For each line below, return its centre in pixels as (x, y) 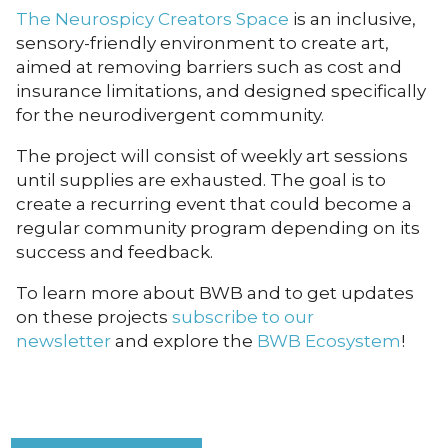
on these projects (94, 317)
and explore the (184, 341)
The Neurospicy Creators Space (152, 19)
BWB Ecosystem (329, 341)
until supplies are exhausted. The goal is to (201, 180)
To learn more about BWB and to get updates (215, 293)
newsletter (63, 341)
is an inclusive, (352, 19)
